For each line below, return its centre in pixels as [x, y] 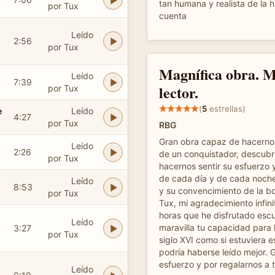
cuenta [173, 16]
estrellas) [226, 108]
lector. [179, 92]
